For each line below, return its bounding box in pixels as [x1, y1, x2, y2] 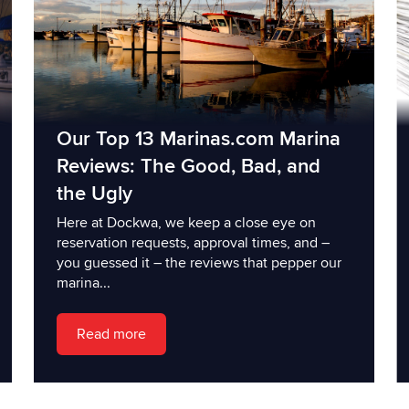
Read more [76, 324, 146, 343]
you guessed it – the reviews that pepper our [56, 253, 341, 272]
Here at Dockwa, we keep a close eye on [56, 213, 316, 232]
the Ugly [56, 181, 132, 206]
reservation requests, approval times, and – [56, 233, 330, 252]
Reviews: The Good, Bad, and [56, 153, 320, 179]
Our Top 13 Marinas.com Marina [56, 126, 341, 152]
